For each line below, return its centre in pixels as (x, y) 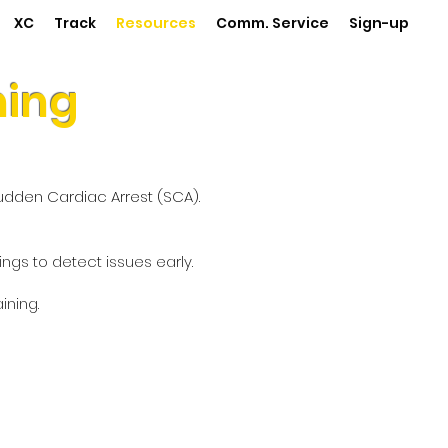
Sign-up (379, 23)
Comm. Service (272, 23)
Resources (156, 23)
